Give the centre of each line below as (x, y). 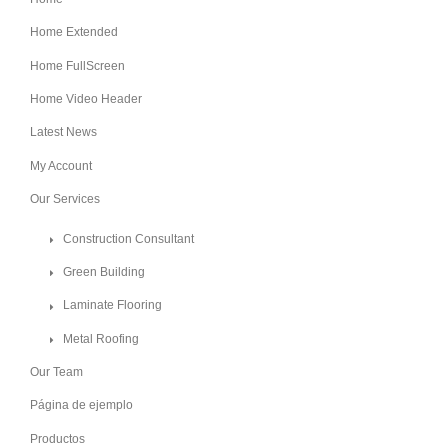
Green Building (104, 272)
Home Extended (74, 32)
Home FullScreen (77, 65)
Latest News (63, 132)
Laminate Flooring (112, 305)
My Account (61, 165)
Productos (57, 438)
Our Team (56, 372)
